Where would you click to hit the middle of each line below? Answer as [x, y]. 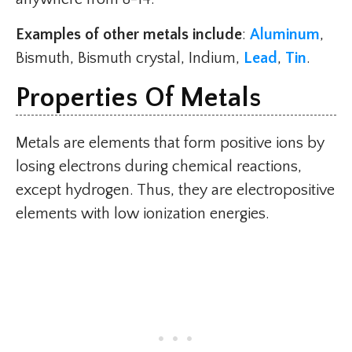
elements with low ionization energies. [143, 214]
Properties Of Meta [128, 98]
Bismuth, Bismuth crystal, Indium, [130, 59]
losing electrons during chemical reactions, [159, 167]
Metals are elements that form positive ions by [170, 143]
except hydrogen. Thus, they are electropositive [175, 191]
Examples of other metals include [129, 35]
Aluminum [285, 35]
